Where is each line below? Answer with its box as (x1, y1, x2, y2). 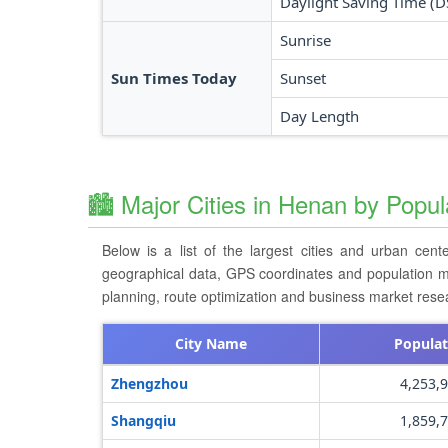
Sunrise (280, 30, 331, 50)
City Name (175, 334, 247, 353)
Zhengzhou (111, 374, 188, 393)
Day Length (280, 106, 359, 126)
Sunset (280, 68, 326, 88)
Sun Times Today (111, 68, 237, 88)
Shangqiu (111, 411, 176, 430)
